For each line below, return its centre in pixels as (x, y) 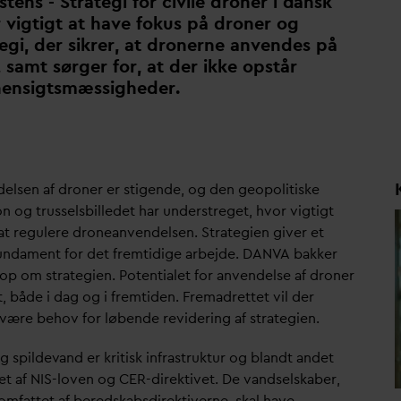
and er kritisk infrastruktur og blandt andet (197, 358)
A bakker (309, 254)
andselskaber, (295, 379)
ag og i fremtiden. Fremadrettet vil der (188, 297)
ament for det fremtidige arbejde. (131, 254)
